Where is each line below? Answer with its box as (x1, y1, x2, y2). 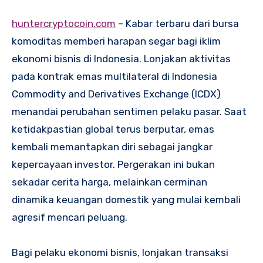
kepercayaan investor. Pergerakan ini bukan (12, 159, 215, 171)
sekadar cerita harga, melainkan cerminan (12, 176, 207, 188)
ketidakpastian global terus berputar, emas (12, 123, 214, 136)
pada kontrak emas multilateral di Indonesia (12, 70, 217, 83)
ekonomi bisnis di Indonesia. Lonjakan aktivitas (12, 53, 231, 65)
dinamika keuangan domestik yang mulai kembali (12, 194, 241, 206)
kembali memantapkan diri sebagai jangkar (12, 141, 213, 153)
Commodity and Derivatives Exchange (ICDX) (12, 88, 221, 100)
